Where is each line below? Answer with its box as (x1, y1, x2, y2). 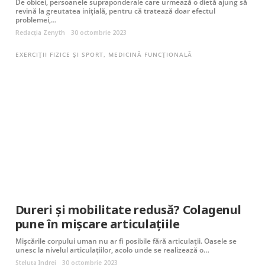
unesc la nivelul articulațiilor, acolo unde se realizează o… (15, 245, 209, 255)
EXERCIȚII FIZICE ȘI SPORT (15, 50, 104, 59)
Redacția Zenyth (15, 28, 65, 37)
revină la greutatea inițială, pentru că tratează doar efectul (15, 6, 215, 16)
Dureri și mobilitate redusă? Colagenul (15, 201, 241, 218)
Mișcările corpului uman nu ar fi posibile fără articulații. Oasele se (15, 236, 237, 246)
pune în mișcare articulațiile (15, 215, 180, 232)
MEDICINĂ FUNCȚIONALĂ (108, 50, 193, 59)
